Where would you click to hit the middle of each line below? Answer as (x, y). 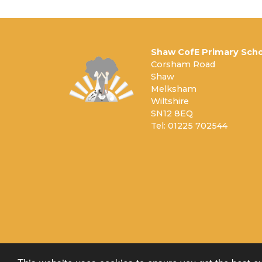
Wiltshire (170, 101)
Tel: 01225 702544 (189, 126)
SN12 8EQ (172, 114)
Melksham (174, 89)
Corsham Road (183, 65)
